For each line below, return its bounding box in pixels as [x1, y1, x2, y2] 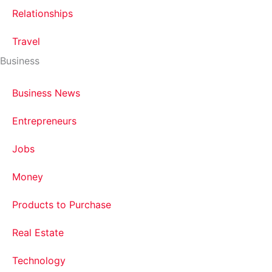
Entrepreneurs [12, 115, 76, 127]
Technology [12, 254, 66, 267]
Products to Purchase [12, 199, 111, 211]
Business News [12, 87, 80, 99]
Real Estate [12, 226, 64, 239]
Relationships [12, 7, 73, 19]
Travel [12, 35, 40, 47]
